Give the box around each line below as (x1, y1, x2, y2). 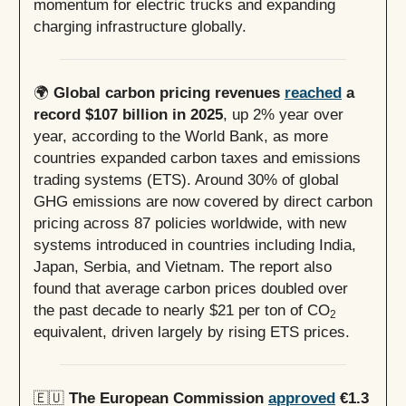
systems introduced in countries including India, (34, 237, 356, 254)
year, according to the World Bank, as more (34, 128, 328, 145)
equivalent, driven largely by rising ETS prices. (34, 324, 350, 341)
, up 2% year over (223, 106, 343, 123)
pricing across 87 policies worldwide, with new (34, 215, 346, 232)
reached (285, 84, 342, 101)
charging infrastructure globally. (34, 18, 246, 35)
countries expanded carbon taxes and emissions (34, 150, 361, 167)
